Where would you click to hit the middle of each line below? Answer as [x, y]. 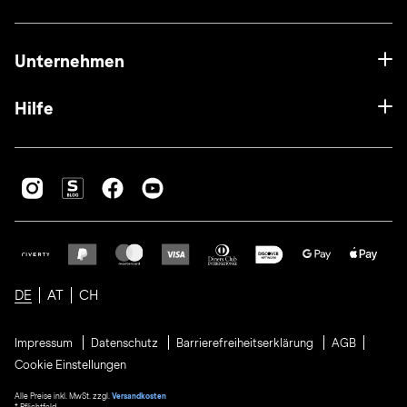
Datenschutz [126, 343]
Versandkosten [139, 396]
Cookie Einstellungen [70, 365]
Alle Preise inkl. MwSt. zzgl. [63, 396]
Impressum [45, 343]
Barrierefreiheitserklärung [246, 343]
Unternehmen [69, 61]
